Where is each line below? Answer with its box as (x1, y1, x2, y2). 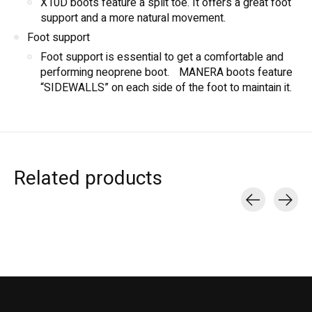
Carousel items (14, 212, 87, 229)
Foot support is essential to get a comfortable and (40, 49, 283, 66)
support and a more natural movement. (40, 10, 226, 27)
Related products (14, 164, 162, 194)
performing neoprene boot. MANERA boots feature (40, 64, 292, 81)
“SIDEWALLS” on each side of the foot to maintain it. (40, 79, 292, 97)
